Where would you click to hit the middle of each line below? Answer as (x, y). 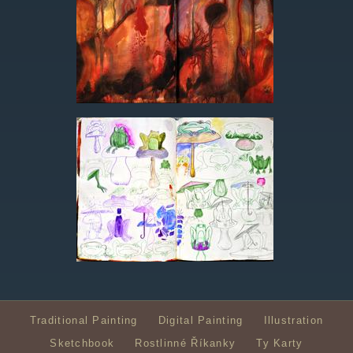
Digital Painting (201, 321)
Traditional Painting (84, 321)
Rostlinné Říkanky (186, 344)
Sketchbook (82, 344)
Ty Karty (280, 344)
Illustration (294, 321)
